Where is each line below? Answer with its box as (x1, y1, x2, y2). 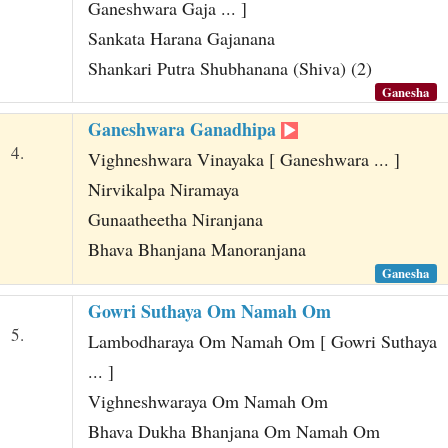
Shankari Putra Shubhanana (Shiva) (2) (87, 56, 372, 81)
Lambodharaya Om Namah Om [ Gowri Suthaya (87, 328, 437, 353)
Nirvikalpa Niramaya (87, 177, 239, 202)
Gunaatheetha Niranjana (87, 207, 263, 232)
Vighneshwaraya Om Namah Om (87, 388, 328, 413)
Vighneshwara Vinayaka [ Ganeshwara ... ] (87, 147, 400, 172)
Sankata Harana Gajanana (87, 26, 275, 51)
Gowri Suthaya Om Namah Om (87, 297, 331, 324)
